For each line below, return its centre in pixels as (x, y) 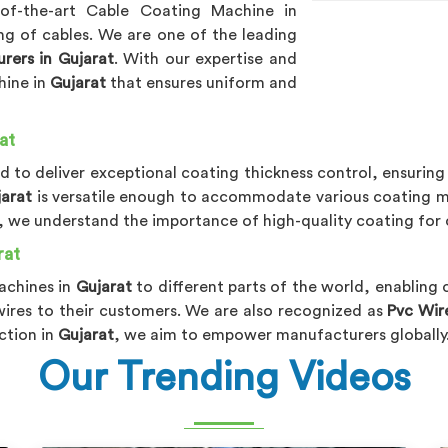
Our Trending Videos (224, 377)
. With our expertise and (205, 58)
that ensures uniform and (203, 82)
